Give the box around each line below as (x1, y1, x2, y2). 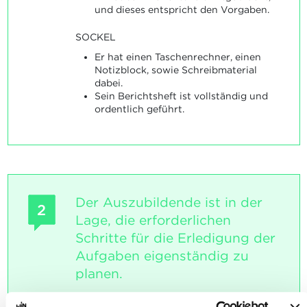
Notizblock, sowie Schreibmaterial (94, 64, 257, 76)
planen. (75, 266, 123, 282)
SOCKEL (75, 31, 116, 42)
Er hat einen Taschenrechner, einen (94, 51, 261, 63)
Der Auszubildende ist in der (75, 195, 262, 211)
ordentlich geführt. (94, 103, 184, 115)
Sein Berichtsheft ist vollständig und (94, 90, 268, 102)
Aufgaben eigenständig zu (75, 248, 249, 265)
